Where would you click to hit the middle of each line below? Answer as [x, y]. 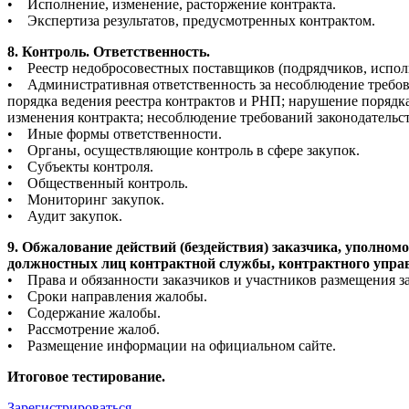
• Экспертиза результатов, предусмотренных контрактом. [191, 21]
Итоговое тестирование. [86, 377]
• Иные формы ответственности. [115, 134]
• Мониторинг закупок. [86, 200]
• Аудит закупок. [65, 216]
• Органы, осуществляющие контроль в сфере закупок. [184, 151]
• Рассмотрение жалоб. [84, 330]
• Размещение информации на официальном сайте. [172, 346]
